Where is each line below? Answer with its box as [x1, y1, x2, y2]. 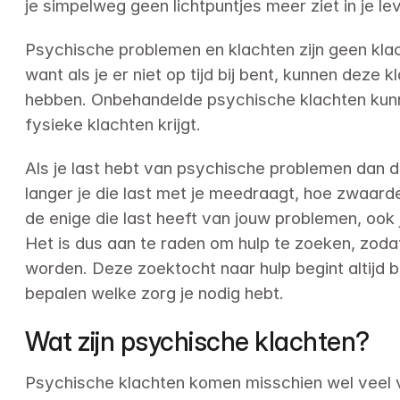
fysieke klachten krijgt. [25, 114, 202, 136]
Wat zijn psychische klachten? [25, 325, 370, 357]
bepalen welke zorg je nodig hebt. [25, 283, 285, 304]
